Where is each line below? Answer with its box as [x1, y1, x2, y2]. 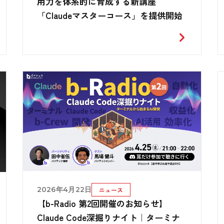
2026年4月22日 [36, 185, 92, 194]
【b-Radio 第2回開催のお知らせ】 [36, 197, 167, 210]
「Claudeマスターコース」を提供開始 [36, 9, 182, 22]
